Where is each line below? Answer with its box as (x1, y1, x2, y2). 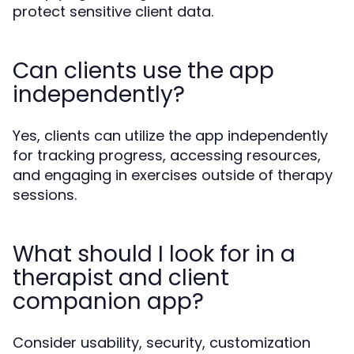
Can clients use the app (13, 55, 274, 86)
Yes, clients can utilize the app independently (13, 125, 328, 145)
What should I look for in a (13, 238, 296, 269)
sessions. (13, 184, 77, 205)
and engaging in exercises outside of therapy (13, 164, 333, 185)
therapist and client (13, 262, 229, 293)
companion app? (13, 285, 204, 317)
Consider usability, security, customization (13, 332, 311, 352)
